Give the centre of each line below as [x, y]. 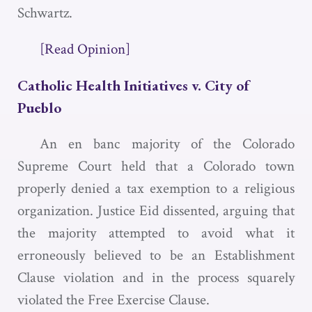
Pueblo [39, 108]
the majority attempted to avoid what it [156, 233]
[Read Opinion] [85, 49]
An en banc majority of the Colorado [167, 144]
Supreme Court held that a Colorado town [156, 166]
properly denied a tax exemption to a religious [156, 188]
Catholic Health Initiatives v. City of [133, 85]
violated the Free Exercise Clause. [114, 300]
